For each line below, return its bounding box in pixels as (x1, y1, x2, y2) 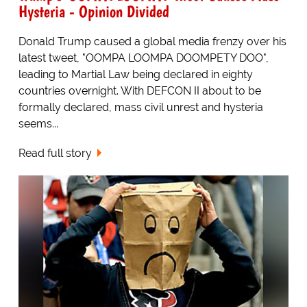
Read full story (18, 147, 92, 160)
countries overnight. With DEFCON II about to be (18, 84, 261, 98)
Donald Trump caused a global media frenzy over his (18, 35, 286, 49)
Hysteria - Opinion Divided (18, 1, 169, 22)
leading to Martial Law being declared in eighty (18, 68, 253, 82)
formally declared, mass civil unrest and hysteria (18, 101, 263, 114)
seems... (18, 117, 58, 131)
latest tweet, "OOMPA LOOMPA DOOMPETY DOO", (18, 51, 269, 65)
